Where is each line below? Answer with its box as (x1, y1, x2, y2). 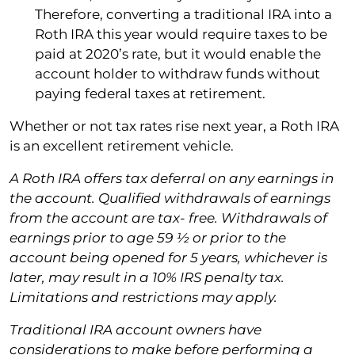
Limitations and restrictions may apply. (10, 288, 281, 305)
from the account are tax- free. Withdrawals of (10, 209, 327, 226)
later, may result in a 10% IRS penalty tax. (10, 269, 284, 285)
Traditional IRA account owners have (10, 321, 261, 338)
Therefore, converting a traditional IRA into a (35, 6, 332, 22)
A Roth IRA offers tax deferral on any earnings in (10, 170, 334, 186)
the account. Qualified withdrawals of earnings (10, 189, 330, 206)
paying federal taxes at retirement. (35, 85, 265, 101)
